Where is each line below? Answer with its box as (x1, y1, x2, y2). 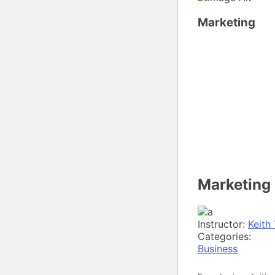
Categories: (198, 230, 251, 243)
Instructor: (198, 218, 248, 231)
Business (198, 242, 238, 255)
